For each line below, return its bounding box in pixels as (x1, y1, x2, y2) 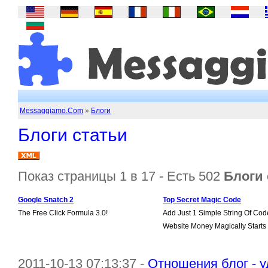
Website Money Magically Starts (163, 222, 266, 230)
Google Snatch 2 (18, 196, 74, 204)
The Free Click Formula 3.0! (18, 209, 108, 217)
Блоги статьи (18, 125, 127, 145)
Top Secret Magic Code (163, 196, 241, 204)
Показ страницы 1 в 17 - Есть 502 (18, 169, 224, 184)
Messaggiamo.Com (20, 106, 83, 115)
